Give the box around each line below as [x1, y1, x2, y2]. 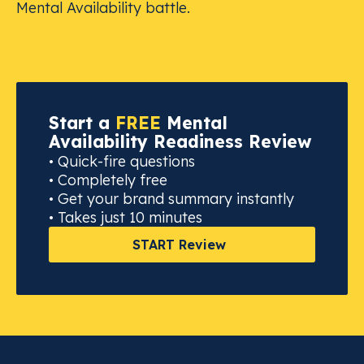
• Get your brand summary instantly [49, 189, 294, 208]
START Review [132, 236, 226, 253]
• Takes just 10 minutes [49, 208, 202, 227]
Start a [49, 112, 115, 133]
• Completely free [49, 171, 167, 189]
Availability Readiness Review [49, 131, 312, 152]
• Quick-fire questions [49, 152, 195, 171]
